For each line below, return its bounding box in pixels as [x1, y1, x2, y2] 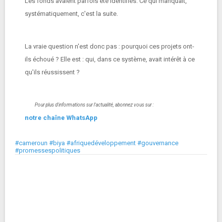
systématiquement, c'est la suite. [25, 10, 118, 17]
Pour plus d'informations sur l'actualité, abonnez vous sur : [35, 102, 154, 108]
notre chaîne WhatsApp [25, 114, 99, 121]
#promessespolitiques [15, 147, 80, 154]
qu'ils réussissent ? [25, 68, 80, 76]
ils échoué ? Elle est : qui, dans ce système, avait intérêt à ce [25, 55, 195, 63]
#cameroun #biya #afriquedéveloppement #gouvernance [15, 139, 178, 147]
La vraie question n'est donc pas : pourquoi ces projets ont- [25, 43, 194, 50]
